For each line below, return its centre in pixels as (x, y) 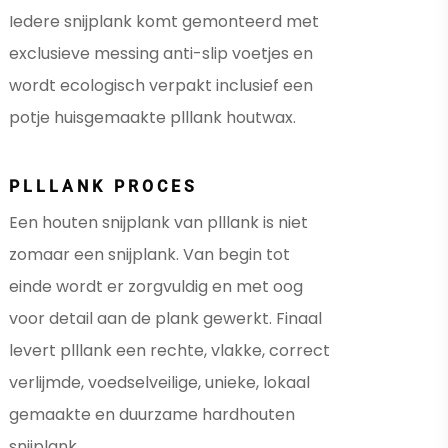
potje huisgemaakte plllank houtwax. (152, 118)
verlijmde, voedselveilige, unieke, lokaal (159, 383)
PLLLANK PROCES (103, 187)
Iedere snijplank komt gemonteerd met (164, 22)
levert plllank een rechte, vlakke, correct (169, 351)
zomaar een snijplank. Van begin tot (149, 255)
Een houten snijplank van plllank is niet (158, 223)
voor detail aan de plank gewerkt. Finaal (165, 319)
